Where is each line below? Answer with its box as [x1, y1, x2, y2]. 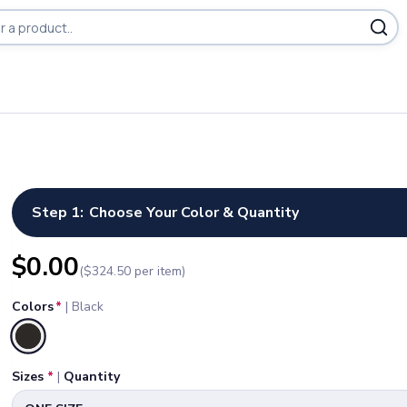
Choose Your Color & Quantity [89, 203, 300, 223]
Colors [12, 298, 55, 315]
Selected [26, 335, 93, 358]
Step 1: [32, 203, 84, 223]
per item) [131, 263, 186, 280]
